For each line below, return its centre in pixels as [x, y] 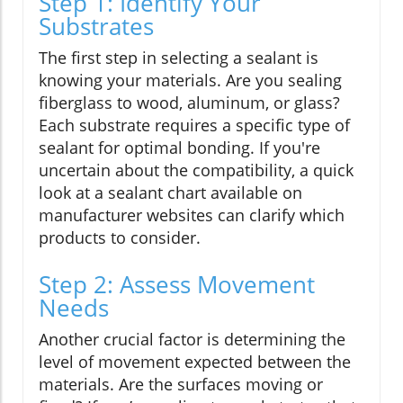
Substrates [96, 27]
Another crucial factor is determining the [192, 340]
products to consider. [120, 238]
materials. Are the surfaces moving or [181, 385]
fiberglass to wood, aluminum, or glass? [189, 103]
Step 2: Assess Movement [177, 285]
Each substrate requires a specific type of [194, 125]
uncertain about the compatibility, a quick [196, 170]
